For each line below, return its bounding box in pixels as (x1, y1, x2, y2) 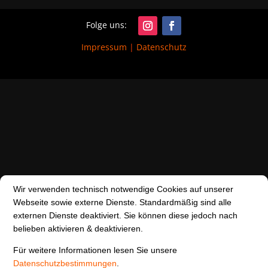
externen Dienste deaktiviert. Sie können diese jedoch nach (13, 210, 238, 220)
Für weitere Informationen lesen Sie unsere (13, 245, 178, 255)
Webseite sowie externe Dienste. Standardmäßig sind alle (13, 197, 232, 207)
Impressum (81, 41, 127, 53)
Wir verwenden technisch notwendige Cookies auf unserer (13, 184, 234, 194)
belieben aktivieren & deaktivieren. (13, 223, 144, 233)
